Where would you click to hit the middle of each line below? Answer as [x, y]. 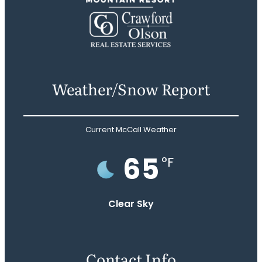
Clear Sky [131, 204]
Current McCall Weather [131, 129]
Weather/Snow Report [131, 88]
